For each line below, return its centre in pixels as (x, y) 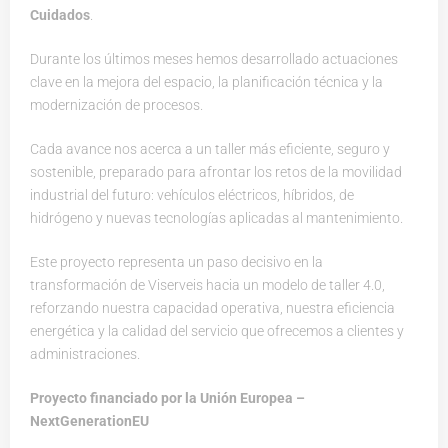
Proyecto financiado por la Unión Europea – (167, 398)
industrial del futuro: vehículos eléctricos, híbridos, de (192, 195)
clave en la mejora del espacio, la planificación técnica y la (206, 82)
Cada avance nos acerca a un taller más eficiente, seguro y (210, 149)
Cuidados (60, 15)
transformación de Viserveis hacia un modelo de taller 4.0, (207, 285)
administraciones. (85, 354)
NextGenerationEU (89, 421)
